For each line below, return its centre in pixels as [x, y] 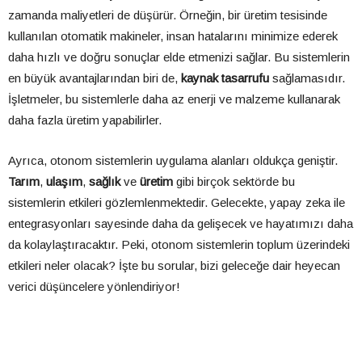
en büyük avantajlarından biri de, [95, 78]
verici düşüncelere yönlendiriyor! [94, 287]
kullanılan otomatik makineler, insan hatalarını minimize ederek [173, 36]
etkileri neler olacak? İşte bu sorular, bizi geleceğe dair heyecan [174, 266]
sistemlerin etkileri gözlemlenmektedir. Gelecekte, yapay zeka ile [177, 203]
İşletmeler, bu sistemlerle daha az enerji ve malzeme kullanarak [174, 99]
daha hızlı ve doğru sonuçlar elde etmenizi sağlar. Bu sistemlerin [179, 57]
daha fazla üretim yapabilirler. [85, 120]
